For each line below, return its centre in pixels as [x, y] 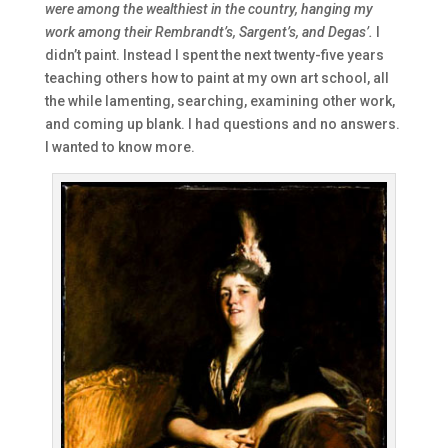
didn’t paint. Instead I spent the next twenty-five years [214, 55]
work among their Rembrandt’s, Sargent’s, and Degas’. [208, 32]
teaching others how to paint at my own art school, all [216, 78]
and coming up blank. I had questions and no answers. [222, 124]
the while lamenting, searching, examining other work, [219, 101]
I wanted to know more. [119, 147]
